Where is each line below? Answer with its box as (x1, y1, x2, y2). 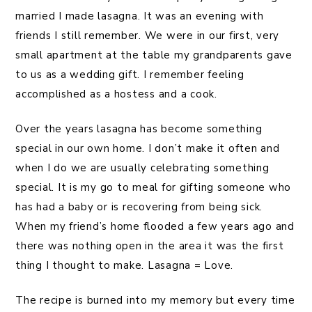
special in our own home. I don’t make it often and (15, 141, 280, 156)
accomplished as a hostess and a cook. (15, 87, 217, 102)
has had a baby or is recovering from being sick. (15, 200, 263, 214)
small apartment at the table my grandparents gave (15, 48, 292, 63)
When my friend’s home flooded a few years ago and (15, 219, 295, 234)
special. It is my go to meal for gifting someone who (15, 180, 291, 195)
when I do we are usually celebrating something (15, 161, 270, 175)
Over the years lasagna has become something (15, 122, 263, 136)
